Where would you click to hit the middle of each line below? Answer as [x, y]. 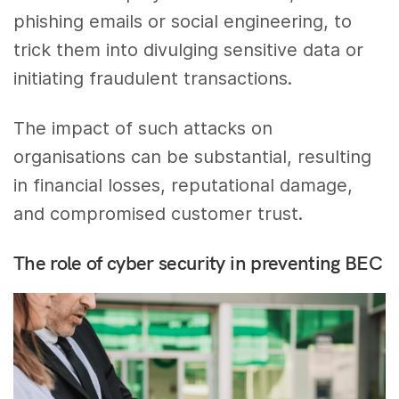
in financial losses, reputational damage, [183, 186]
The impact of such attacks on [143, 129]
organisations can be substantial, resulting [193, 157]
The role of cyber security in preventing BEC [198, 263]
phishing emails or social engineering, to [183, 21]
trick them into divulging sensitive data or [189, 49]
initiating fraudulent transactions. [153, 78]
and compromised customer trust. [159, 214]
